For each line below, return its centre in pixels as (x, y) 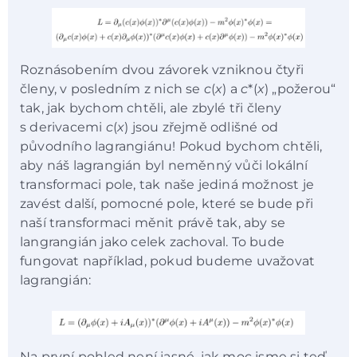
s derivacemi (63, 127)
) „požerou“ (300, 88)
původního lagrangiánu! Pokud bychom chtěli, (171, 146)
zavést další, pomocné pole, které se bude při (167, 203)
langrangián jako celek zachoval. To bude (153, 241)
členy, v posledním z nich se (112, 88)
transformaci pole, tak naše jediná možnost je (167, 184)
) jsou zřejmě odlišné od (202, 127)
